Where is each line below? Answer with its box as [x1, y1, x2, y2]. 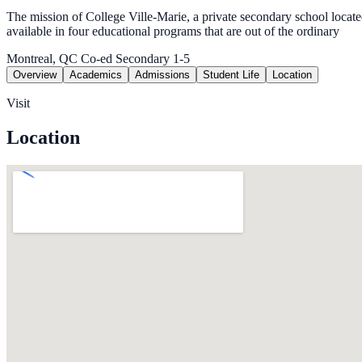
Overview [13, 69, 57, 82]
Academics [69, 69, 122, 82]
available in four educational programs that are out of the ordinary [6, 24, 339, 39]
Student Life [203, 69, 259, 82]
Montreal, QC [6, 52, 78, 66]
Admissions [135, 69, 190, 82]
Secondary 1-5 [112, 52, 190, 66]
